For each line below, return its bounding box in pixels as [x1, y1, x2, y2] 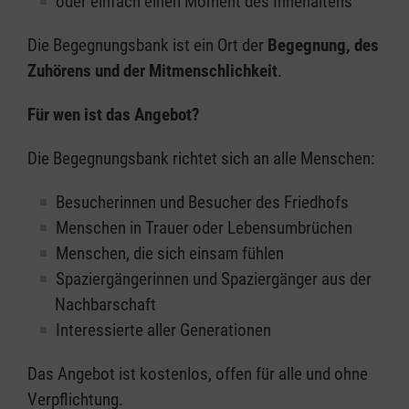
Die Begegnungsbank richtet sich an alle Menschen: [27, 148, 374, 169]
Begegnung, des [267, 35, 379, 56]
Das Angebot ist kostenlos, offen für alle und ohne [27, 363, 368, 384]
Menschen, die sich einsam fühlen [56, 243, 284, 264]
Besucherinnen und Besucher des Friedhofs [56, 192, 349, 213]
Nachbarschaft [55, 294, 156, 315]
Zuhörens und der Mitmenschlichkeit [27, 60, 278, 81]
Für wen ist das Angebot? [27, 104, 200, 125]
